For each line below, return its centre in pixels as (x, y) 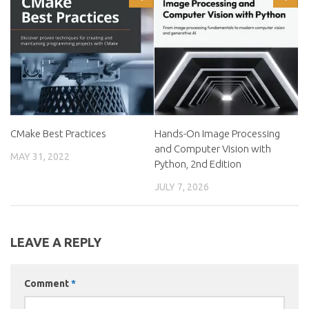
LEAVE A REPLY (56, 242)
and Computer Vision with (213, 148)
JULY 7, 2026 (182, 187)
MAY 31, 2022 (40, 156)
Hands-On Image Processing (217, 133)
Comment (48, 284)
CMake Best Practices (58, 133)
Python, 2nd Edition (198, 163)
